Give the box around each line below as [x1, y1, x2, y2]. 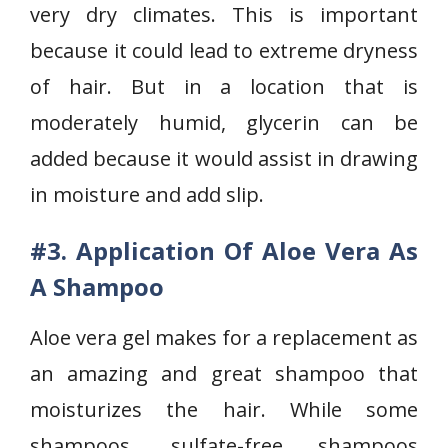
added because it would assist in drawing [30, 145, 418, 172]
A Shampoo [30, 270, 164, 303]
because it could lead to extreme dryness [30, 37, 418, 64]
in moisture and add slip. [30, 181, 264, 208]
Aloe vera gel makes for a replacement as [30, 324, 418, 351]
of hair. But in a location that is [30, 73, 418, 100]
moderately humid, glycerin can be [30, 109, 418, 136]
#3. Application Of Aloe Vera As [30, 234, 418, 267]
